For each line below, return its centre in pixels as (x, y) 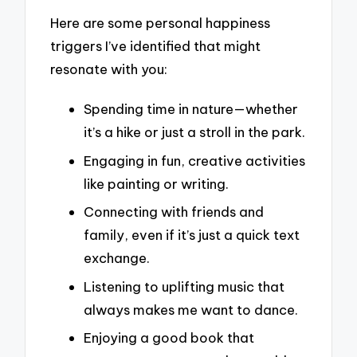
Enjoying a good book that (169, 338)
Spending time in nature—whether (191, 108)
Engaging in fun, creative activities (194, 160)
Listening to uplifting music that (184, 286)
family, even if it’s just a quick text (192, 235)
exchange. (117, 258)
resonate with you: (109, 69)
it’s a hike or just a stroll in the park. (194, 131)
